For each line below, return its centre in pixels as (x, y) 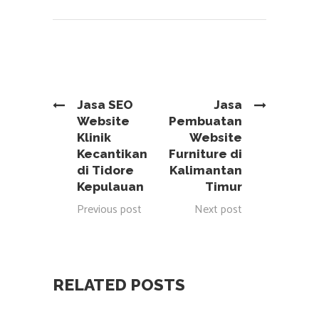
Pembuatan (205, 121)
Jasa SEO (105, 105)
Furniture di (205, 154)
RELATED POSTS (119, 284)
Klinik (94, 137)
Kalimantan (206, 170)
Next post (218, 210)
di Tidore (105, 170)
